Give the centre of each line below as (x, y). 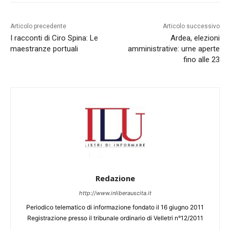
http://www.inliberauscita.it (115, 193)
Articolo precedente (38, 26)
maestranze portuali (44, 49)
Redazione (115, 178)
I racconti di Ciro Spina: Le (54, 38)
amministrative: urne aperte (174, 49)
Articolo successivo (191, 26)
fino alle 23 (201, 60)
